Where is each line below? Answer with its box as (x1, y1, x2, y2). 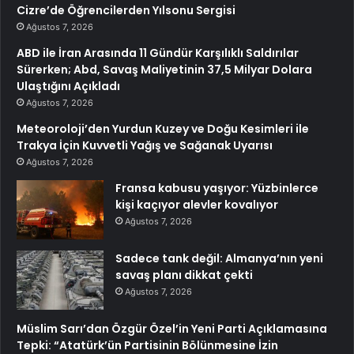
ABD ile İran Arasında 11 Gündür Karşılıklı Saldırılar (17, 44, 299, 61)
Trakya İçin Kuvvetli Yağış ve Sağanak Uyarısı (17, 137, 273, 153)
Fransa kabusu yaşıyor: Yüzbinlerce (115, 179, 318, 196)
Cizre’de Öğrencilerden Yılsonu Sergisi (17, 2, 235, 18)
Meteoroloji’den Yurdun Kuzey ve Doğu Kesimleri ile (17, 120, 309, 137)
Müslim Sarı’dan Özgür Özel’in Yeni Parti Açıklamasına (17, 320, 327, 337)
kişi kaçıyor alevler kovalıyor (115, 196, 278, 213)
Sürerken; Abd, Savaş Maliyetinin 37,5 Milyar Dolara (17, 61, 312, 77)
